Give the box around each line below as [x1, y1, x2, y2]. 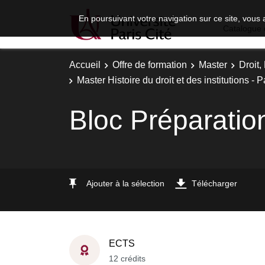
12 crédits [109, 253, 146, 263]
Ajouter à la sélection [86, 178, 164, 188]
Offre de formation [112, 60, 187, 70]
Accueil [69, 60, 101, 70]
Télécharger [192, 178, 237, 188]
